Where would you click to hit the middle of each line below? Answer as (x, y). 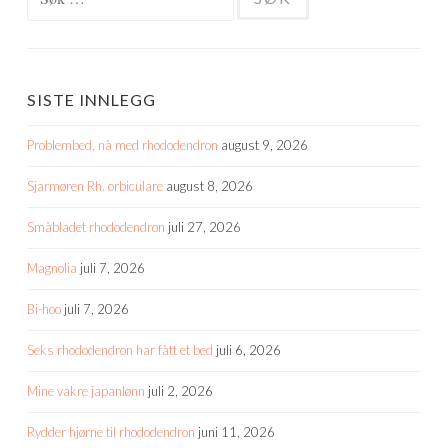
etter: (40, 13)
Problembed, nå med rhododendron (122, 145)
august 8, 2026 (209, 186)
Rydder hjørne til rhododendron (111, 432)
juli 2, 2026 (180, 391)
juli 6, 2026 (248, 350)
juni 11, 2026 (236, 432)
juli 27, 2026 (204, 227)
